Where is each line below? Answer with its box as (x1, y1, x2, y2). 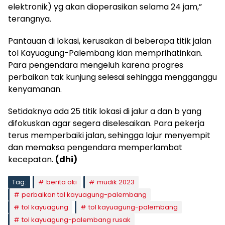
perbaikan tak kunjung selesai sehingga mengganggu (8, 71, 217, 83)
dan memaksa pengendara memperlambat (8, 141, 182, 153)
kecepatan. (8, 153, 55, 165)
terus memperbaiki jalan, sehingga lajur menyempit (8, 129, 210, 141)
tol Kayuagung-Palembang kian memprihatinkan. (8, 47, 202, 59)
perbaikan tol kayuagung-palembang (22, 189, 147, 199)
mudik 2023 (97, 177, 135, 187)
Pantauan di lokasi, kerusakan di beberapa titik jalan (8, 35, 211, 47)
